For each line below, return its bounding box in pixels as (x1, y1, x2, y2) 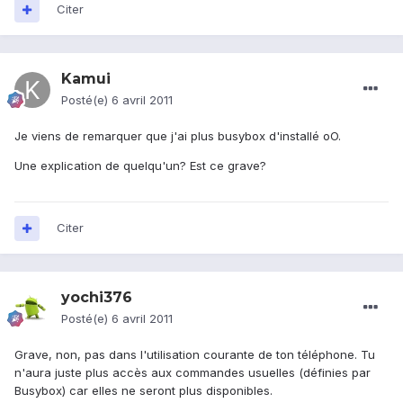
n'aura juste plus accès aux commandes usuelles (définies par (14, 365, 371, 381)
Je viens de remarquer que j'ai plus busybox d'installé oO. (14, 129, 341, 144)
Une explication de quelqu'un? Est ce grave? (14, 158, 266, 174)
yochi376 (61, 289, 132, 307)
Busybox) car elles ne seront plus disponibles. (14, 383, 273, 399)
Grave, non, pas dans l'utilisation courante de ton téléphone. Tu (14, 347, 375, 363)
